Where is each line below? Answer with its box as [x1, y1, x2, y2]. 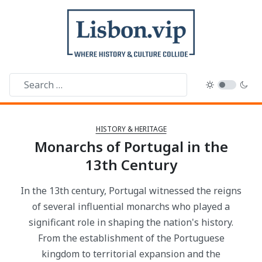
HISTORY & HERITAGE [95, 124, 167, 135]
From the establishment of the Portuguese [37, 232, 225, 245]
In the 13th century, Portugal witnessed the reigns [20, 184, 242, 198]
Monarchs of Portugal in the [34, 137, 228, 157]
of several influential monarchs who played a [32, 200, 230, 213]
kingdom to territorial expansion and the [42, 247, 220, 261]
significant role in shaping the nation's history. [29, 216, 233, 229]
